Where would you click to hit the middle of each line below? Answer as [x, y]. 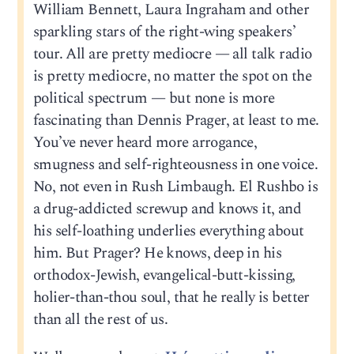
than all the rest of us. [100, 320]
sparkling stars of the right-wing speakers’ [164, 32]
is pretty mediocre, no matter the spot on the [172, 77]
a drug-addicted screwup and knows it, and [167, 209]
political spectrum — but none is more [154, 99]
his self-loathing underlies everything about [168, 232]
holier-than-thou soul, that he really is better [171, 298]
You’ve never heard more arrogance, [145, 143]
